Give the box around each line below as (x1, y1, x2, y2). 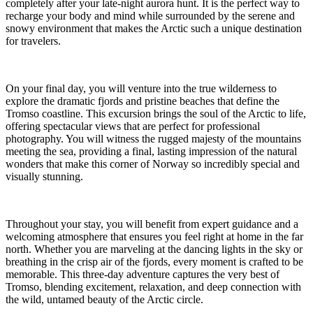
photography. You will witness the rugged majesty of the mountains (6, 133, 301, 145)
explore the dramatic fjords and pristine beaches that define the (6, 95, 279, 108)
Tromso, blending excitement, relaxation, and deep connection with (6, 281, 301, 293)
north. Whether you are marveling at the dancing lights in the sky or (6, 243, 303, 256)
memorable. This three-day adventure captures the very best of (6, 268, 279, 281)
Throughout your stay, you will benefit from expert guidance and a (6, 218, 298, 231)
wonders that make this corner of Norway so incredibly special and (6, 158, 300, 170)
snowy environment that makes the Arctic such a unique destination (6, 22, 302, 35)
